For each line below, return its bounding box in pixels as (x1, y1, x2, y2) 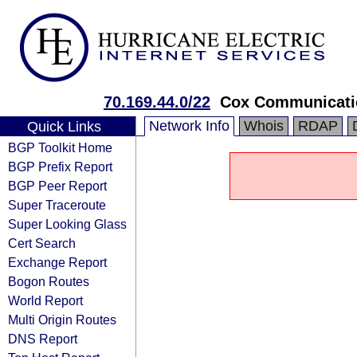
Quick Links (26, 119, 101, 135)
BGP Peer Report (8, 178, 107, 193)
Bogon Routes (8, 274, 89, 288)
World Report (8, 293, 83, 308)
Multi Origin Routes (8, 312, 116, 327)
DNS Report (8, 331, 77, 346)
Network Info (149, 118, 229, 134)
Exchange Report (8, 255, 107, 269)
